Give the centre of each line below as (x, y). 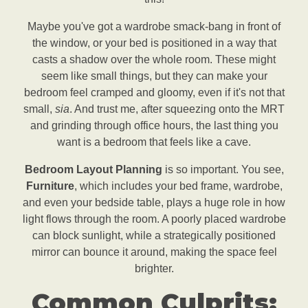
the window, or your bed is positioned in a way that (154, 43)
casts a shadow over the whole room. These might (154, 60)
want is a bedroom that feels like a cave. (154, 142)
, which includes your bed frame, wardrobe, (178, 186)
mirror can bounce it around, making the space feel (154, 252)
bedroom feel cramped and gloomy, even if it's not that (154, 93)
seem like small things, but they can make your (154, 76)
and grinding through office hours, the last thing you (154, 126)
